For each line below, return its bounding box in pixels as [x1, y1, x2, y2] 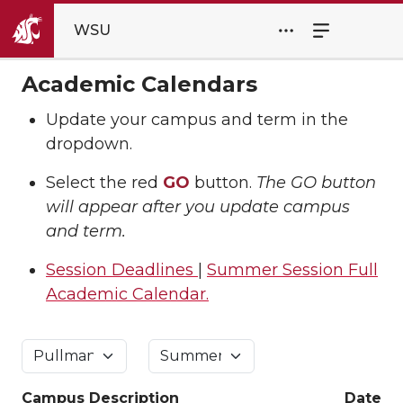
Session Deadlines [46, 259, 198, 280]
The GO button [256, 172, 376, 193]
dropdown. [46, 134, 132, 154]
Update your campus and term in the [46, 110, 348, 130]
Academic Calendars [22, 71, 257, 97]
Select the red [46, 172, 163, 193]
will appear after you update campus [46, 196, 350, 217]
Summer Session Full [207, 259, 378, 280]
